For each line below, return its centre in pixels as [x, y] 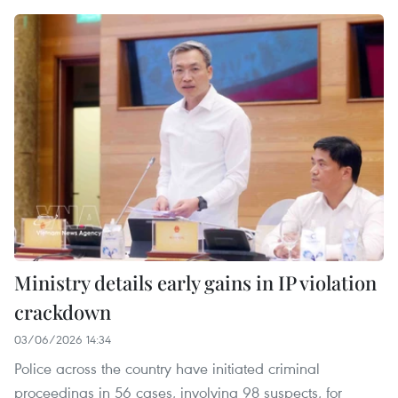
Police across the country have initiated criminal [167, 368]
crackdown [63, 311]
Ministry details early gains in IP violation [195, 282]
